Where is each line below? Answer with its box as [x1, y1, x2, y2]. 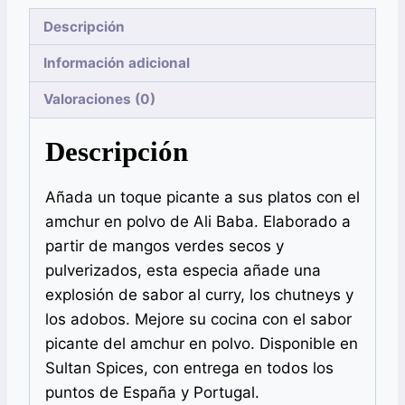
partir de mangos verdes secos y [45, 236, 284, 255]
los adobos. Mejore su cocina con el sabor [45, 309, 352, 328]
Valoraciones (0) [43, 90, 156, 108]
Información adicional [43, 54, 191, 72]
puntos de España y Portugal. [45, 382, 259, 401]
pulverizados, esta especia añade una [45, 260, 321, 279]
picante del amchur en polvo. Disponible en [45, 334, 358, 353]
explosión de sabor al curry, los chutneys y [45, 285, 353, 304]
